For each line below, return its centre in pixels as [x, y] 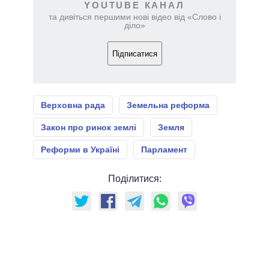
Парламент [164, 150]
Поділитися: [134, 179]
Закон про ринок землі [89, 128]
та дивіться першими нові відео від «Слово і [134, 17]
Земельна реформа [168, 105]
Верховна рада [73, 105]
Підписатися [134, 53]
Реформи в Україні [80, 150]
